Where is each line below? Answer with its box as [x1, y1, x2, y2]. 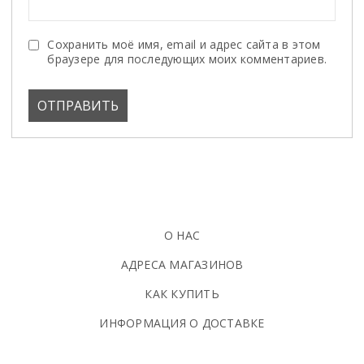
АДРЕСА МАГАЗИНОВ [120, 257, 244, 273]
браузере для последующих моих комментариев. [47, 51, 327, 67]
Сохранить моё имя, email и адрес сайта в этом [47, 37, 321, 53]
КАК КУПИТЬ [145, 286, 219, 302]
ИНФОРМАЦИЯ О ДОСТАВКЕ [99, 315, 265, 331]
